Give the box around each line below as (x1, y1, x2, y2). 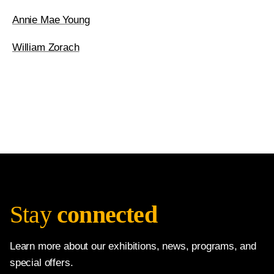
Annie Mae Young (12, 14, 90, 26)
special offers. (10, 257, 73, 268)
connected (57, 201, 157, 228)
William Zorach (12, 42, 80, 53)
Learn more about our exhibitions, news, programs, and (10, 240, 256, 252)
